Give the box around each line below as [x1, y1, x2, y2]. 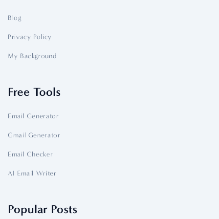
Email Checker [8, 150, 53, 158]
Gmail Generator [8, 131, 61, 139]
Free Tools [8, 85, 61, 99]
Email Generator [8, 112, 59, 120]
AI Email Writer [8, 169, 57, 177]
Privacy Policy [8, 33, 52, 41]
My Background [8, 52, 57, 60]
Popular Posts [8, 202, 78, 216]
